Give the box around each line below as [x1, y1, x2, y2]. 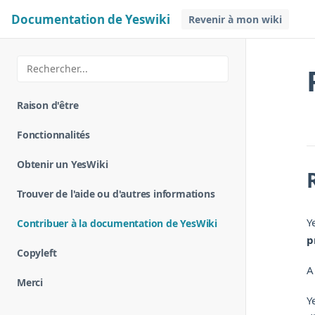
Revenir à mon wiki [188, 13, 282, 26]
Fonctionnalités [17, 128, 90, 141]
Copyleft [17, 246, 57, 259]
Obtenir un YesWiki [17, 157, 108, 171]
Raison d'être [17, 98, 79, 112]
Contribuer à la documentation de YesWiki [17, 217, 217, 230]
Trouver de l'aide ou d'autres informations [17, 187, 215, 200]
